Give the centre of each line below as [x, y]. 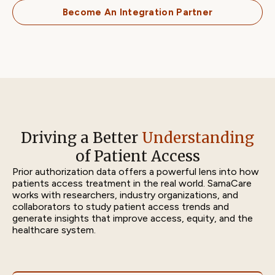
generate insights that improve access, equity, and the [133, 218]
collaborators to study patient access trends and [121, 207]
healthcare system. [54, 230]
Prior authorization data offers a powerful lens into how [136, 172]
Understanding [198, 138]
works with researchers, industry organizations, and [125, 195]
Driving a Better [81, 138]
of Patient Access [137, 156]
